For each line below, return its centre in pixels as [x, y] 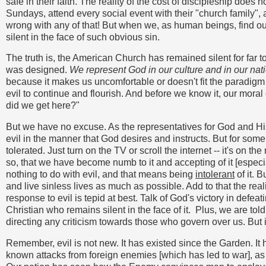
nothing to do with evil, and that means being [101, 175]
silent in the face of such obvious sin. [83, 37]
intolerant [215, 175]
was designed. [38, 70]
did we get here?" [43, 106]
